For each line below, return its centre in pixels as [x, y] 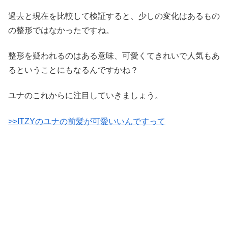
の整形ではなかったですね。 [61, 30]
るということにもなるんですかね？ [73, 70]
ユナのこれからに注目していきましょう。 [85, 96]
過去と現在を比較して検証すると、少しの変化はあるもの [114, 16]
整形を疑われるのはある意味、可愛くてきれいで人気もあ [114, 56]
